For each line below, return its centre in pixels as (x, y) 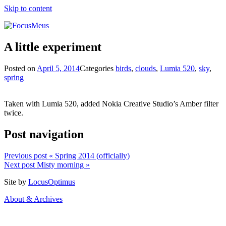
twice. (14, 112)
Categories (98, 68)
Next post (19, 164)
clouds (146, 68)
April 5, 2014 (58, 68)
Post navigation (44, 134)
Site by (16, 182)
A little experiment (53, 47)
